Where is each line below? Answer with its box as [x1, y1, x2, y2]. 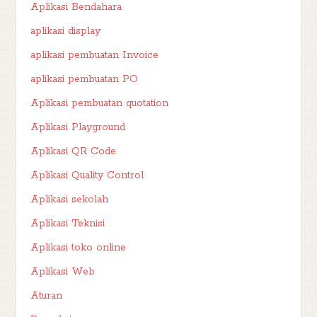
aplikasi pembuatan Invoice [30, 49, 159, 62]
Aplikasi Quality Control [30, 169, 144, 183]
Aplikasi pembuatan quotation [30, 97, 169, 110]
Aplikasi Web [30, 265, 96, 279]
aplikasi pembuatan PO [30, 73, 139, 86]
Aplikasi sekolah [30, 193, 109, 207]
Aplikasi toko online [30, 241, 127, 255]
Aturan [30, 289, 63, 303]
